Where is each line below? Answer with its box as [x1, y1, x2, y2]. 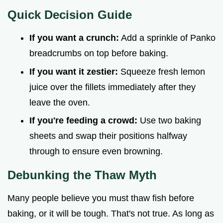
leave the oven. [29, 97, 90, 108]
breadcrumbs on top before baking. [29, 48, 168, 59]
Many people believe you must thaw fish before [7, 193, 194, 204]
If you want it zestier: [29, 66, 118, 77]
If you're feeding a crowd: [29, 115, 137, 126]
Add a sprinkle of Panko [119, 33, 216, 43]
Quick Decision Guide [7, 8, 132, 22]
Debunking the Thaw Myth [7, 168, 157, 182]
